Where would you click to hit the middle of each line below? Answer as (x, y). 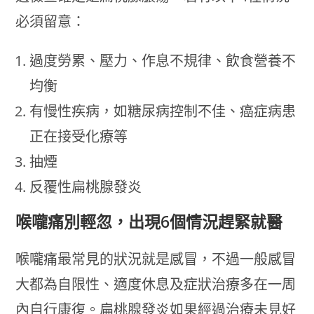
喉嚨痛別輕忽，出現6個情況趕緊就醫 (149, 221)
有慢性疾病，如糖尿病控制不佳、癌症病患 (163, 111)
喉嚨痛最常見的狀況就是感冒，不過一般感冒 (156, 259)
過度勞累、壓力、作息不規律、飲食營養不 (163, 60)
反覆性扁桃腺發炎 (86, 186)
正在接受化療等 (79, 136)
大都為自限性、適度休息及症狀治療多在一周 (156, 284)
